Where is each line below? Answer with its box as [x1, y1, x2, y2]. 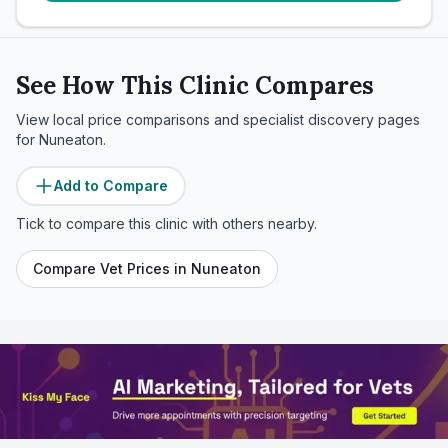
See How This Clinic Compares [16, 70, 374, 101]
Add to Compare [54, 177, 168, 194]
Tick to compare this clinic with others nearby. [16, 215, 317, 232]
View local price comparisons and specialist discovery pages [16, 111, 420, 128]
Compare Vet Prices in [33, 260, 191, 277]
